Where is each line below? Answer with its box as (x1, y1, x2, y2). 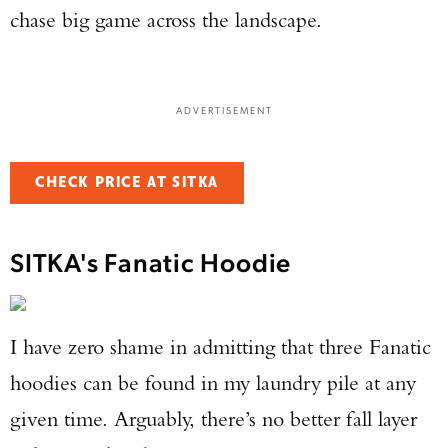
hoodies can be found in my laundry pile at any (10, 369, 416, 396)
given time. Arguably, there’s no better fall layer (10, 405, 417, 432)
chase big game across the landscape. (10, 6, 334, 33)
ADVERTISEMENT (175, 103, 273, 116)
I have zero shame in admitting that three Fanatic (10, 333, 431, 360)
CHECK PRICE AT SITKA (35, 172, 219, 193)
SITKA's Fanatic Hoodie (10, 244, 297, 278)
